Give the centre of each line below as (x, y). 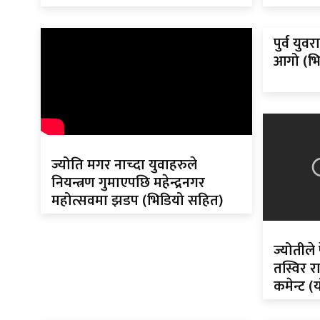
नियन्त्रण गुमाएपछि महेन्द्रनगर (128, 183)
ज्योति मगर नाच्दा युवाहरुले (124, 165)
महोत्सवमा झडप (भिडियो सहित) (137, 201)
